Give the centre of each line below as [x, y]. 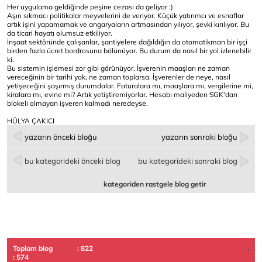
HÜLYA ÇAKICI [32, 121]
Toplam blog [33, 249]
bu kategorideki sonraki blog [188, 161]
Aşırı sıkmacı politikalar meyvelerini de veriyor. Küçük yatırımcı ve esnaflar [125, 16]
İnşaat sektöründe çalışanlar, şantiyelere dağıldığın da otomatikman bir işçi [127, 42]
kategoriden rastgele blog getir [155, 184]
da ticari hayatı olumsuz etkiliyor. [60, 33]
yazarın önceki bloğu [61, 137]
